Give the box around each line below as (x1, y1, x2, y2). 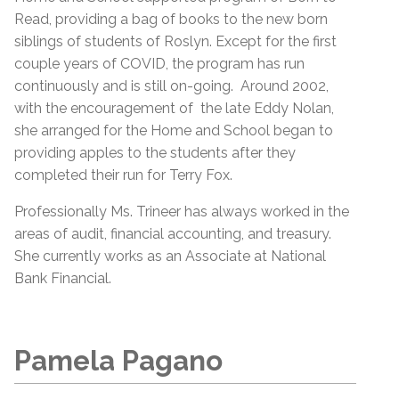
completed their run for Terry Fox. (14, 166, 236, 183)
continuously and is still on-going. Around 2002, (14, 77, 329, 94)
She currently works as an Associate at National (14, 247, 326, 265)
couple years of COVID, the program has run (14, 54, 305, 72)
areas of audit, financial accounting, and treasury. (14, 224, 331, 242)
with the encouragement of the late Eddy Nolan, (14, 99, 334, 117)
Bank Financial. (14, 269, 115, 287)
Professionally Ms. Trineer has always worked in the (14, 202, 349, 220)
